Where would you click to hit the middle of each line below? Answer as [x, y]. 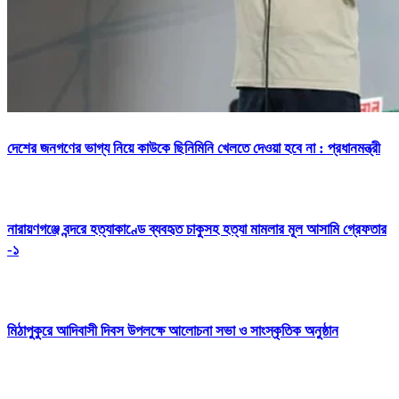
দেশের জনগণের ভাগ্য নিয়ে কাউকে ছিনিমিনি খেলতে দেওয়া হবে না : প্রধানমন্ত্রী [194, 148]
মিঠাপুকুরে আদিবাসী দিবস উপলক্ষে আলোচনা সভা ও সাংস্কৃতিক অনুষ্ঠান [173, 331]
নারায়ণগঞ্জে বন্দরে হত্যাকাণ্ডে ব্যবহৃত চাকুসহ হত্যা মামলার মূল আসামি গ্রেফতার [197, 229]
